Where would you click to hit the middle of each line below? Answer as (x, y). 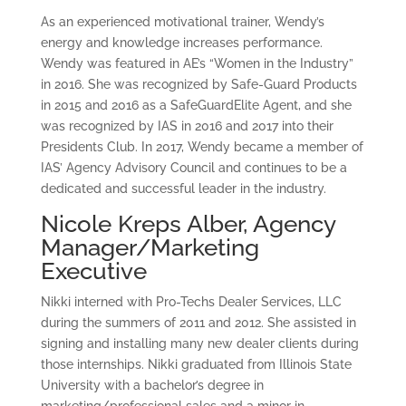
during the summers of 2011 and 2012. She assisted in (198, 323)
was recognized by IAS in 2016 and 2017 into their (187, 126)
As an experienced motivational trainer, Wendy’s (182, 22)
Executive (93, 271)
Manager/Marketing (150, 247)
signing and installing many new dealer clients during (199, 343)
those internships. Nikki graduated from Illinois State (196, 364)
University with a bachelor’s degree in (152, 385)
